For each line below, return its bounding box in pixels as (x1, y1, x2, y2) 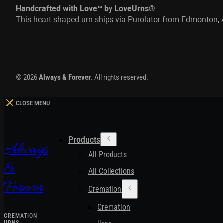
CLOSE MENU (16, 99, 50, 107)
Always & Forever (39, 72, 91, 82)
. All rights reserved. (91, 72, 148, 82)
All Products (88, 150, 127, 160)
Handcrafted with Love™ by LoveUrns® (16, 2, 155, 14)
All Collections (88, 166, 134, 176)
